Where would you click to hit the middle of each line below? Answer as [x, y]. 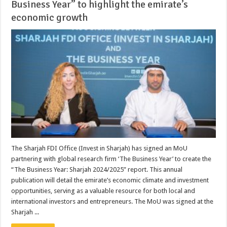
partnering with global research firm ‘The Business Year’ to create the [111, 159]
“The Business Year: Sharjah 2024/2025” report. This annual [97, 170]
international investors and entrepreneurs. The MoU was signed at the [112, 202]
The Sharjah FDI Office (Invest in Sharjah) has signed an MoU [100, 148]
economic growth [50, 17]
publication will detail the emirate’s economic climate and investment [110, 180]
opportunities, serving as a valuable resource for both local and [103, 191]
